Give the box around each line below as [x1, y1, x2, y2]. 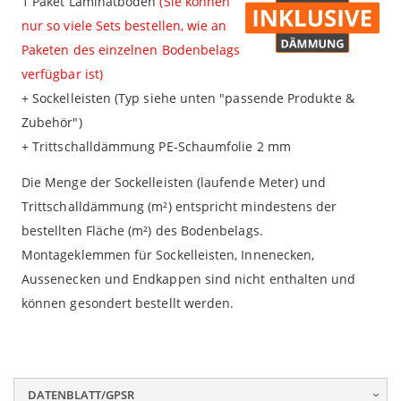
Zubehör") [21, 114, 82, 132]
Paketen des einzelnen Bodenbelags [21, 41, 241, 59]
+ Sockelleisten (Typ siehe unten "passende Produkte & [21, 90, 354, 107]
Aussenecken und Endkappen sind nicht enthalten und [21, 269, 356, 287]
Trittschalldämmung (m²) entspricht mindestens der [21, 197, 337, 215]
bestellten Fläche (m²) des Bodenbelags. [21, 221, 263, 239]
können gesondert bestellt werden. [21, 294, 235, 311]
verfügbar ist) [21, 65, 103, 83]
